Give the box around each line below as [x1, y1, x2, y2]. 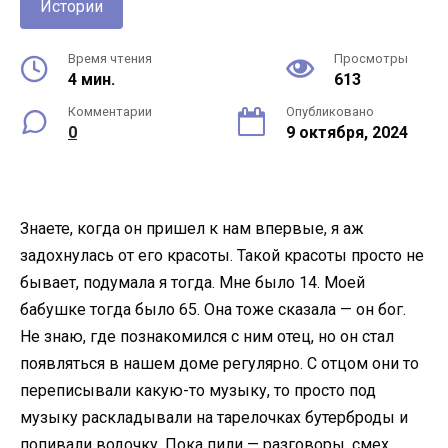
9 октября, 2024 [286, 123, 408, 142]
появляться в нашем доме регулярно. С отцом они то [20, 354, 419, 373]
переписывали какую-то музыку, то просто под [20, 381, 376, 400]
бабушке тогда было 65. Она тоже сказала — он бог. [20, 300, 406, 319]
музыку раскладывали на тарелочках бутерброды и [20, 408, 408, 427]
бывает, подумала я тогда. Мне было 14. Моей [20, 273, 365, 292]
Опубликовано [286, 104, 374, 119]
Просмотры [334, 51, 408, 66]
